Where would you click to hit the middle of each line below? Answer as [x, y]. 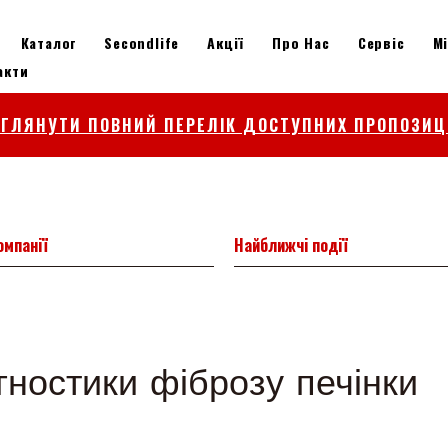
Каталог [48, 42]
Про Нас [301, 42]
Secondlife [142, 42]
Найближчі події [291, 245]
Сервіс [381, 42]
